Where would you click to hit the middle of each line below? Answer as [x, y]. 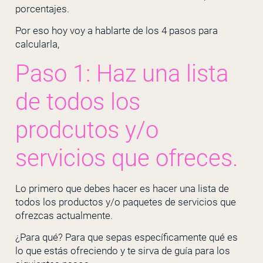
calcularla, [37, 44]
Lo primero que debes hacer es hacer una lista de [122, 188]
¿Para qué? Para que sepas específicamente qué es [126, 237]
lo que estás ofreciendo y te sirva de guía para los [122, 251]
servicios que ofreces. [127, 158]
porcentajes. [42, 9]
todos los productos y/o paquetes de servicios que [125, 202]
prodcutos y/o [87, 130]
